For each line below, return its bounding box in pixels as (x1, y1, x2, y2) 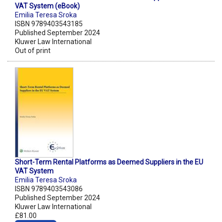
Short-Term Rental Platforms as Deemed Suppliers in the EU (15, 158, 203, 166)
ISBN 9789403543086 (15, 185, 83, 193)
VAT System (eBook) (15, 2, 80, 10)
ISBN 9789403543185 (15, 20, 83, 28)
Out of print (15, 47, 51, 55)
